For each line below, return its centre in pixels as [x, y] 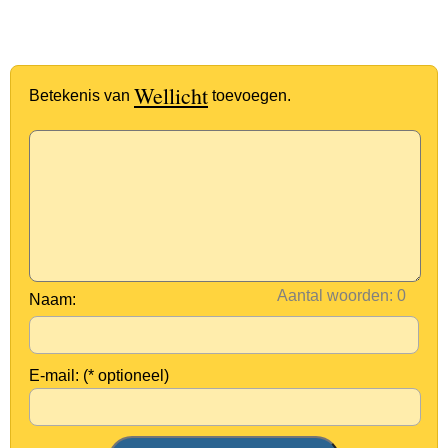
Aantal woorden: [335, 295]
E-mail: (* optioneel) [99, 375]
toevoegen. [249, 95]
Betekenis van [81, 95]
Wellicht [171, 95]
